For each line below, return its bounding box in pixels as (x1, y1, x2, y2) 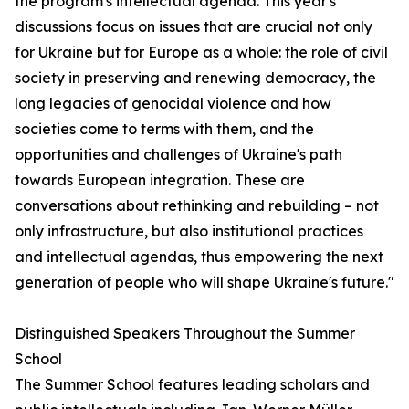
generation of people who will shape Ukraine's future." (15, 273, 394, 291)
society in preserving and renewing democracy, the (15, 68, 376, 87)
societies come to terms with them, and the (15, 120, 314, 138)
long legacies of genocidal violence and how (15, 94, 331, 112)
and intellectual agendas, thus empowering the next (15, 247, 383, 266)
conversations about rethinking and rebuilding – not (15, 196, 379, 215)
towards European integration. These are (15, 171, 305, 189)
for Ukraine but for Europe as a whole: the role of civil (15, 43, 388, 61)
